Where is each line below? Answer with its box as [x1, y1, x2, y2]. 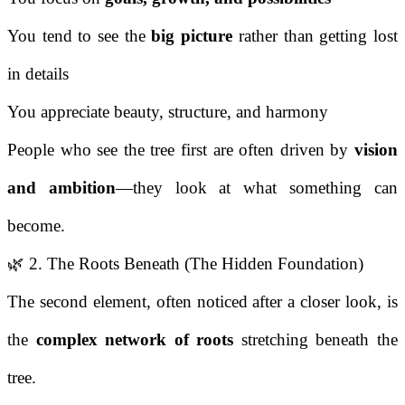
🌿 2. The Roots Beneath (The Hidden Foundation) [7, 254, 363, 274]
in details [7, 64, 69, 84]
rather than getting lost [232, 26, 398, 46]
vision [353, 140, 398, 160]
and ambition [7, 178, 116, 198]
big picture [151, 26, 233, 46]
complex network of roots [35, 330, 234, 350]
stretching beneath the [233, 330, 398, 350]
